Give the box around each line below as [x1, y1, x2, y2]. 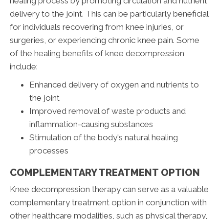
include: [10, 62, 38, 72]
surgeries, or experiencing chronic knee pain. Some [10, 35, 199, 45]
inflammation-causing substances [29, 119, 153, 130]
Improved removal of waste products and [29, 106, 186, 116]
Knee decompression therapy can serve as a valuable [10, 184, 209, 195]
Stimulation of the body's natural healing [29, 132, 178, 143]
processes [29, 146, 68, 156]
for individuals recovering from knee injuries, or [10, 22, 184, 32]
